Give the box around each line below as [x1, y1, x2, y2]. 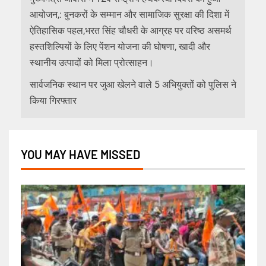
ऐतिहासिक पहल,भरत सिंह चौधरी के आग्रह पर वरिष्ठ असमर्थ [30, 24, 232, 36]
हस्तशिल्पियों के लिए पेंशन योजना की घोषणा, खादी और [30, 40, 210, 52]
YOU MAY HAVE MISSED [21, 147, 140, 161]
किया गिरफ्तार [30, 94, 77, 106]
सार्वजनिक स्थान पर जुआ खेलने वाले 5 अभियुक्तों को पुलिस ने [30, 78, 236, 90]
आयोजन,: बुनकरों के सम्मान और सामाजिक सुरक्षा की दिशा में [30, 8, 229, 20]
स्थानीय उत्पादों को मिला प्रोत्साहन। [30, 56, 154, 68]
